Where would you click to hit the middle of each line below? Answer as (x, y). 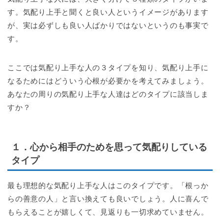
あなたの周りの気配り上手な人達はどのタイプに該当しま (108, 94)
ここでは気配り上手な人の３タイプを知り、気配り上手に (108, 67)
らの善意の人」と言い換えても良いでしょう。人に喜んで (108, 198)
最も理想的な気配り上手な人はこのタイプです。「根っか (108, 185)
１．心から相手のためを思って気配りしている (109, 147)
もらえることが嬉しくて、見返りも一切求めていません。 (108, 212)
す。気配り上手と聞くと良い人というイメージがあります (108, 12)
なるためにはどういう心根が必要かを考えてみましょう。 (108, 81)
